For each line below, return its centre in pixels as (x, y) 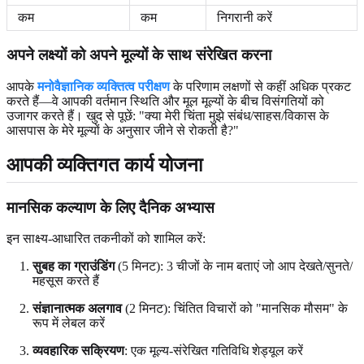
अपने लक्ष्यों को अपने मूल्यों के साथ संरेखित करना (139, 54)
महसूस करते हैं (66, 281)
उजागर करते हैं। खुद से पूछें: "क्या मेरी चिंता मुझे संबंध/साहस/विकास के (168, 115)
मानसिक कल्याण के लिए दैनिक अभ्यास (110, 207)
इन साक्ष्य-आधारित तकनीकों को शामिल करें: (106, 239)
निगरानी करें (245, 18)
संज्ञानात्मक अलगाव (77, 309)
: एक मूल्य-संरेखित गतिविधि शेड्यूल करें (214, 351)
